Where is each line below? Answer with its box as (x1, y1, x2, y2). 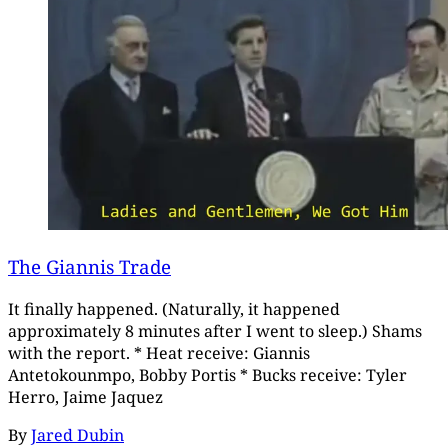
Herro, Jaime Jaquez (8, 385, 163, 408)
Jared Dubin (31, 423, 124, 446)
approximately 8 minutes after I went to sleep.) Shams (8, 319, 422, 342)
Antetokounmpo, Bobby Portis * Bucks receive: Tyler (8, 363, 407, 386)
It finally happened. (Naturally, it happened (8, 297, 340, 320)
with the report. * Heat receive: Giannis (8, 341, 310, 364)
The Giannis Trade (8, 254, 171, 280)
